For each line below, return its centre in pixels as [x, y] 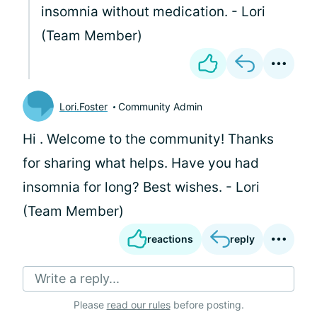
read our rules [138, 305]
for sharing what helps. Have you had [141, 163]
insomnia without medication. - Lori [153, 12]
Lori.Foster [83, 106]
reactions [170, 239]
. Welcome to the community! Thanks [157, 139]
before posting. [207, 305]
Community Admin [160, 106]
